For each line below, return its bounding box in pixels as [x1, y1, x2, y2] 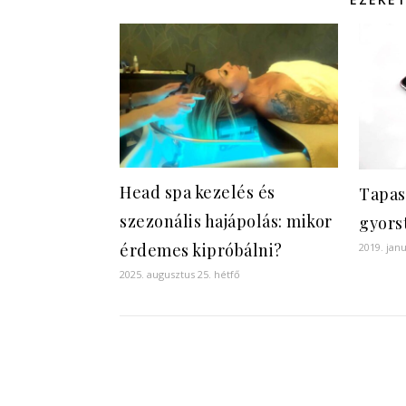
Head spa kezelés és [120, 181, 275, 204]
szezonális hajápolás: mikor [120, 210, 333, 233]
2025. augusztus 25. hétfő [120, 267, 240, 282]
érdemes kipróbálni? [120, 239, 283, 262]
